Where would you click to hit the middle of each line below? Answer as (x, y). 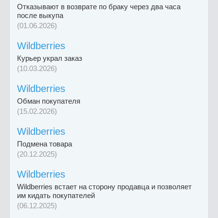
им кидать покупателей (56, 196)
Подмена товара (45, 144)
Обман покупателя (49, 101)
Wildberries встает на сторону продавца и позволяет (104, 187)
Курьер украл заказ (50, 58)
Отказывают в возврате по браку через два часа (99, 7)
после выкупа (40, 16)
